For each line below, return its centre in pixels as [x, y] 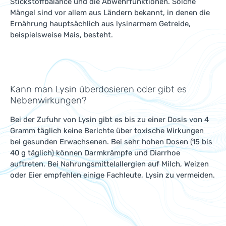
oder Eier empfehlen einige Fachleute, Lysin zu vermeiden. [112, 175]
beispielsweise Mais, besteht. [62, 35]
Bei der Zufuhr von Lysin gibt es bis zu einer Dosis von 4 [109, 120]
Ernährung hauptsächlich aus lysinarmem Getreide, [100, 24]
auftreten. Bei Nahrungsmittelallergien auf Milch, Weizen [109, 164]
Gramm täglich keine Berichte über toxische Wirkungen [107, 131]
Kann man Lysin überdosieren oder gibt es [98, 89]
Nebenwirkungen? [48, 100]
